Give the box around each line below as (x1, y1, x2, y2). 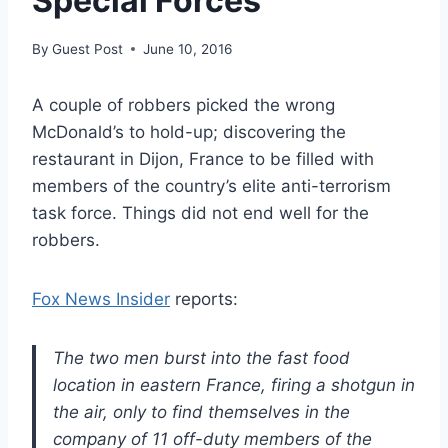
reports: (170, 288, 238, 309)
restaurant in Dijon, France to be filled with (32, 148, 374, 169)
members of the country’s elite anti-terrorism (32, 175, 391, 196)
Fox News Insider (32, 288, 170, 309)
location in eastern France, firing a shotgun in (53, 374, 415, 395)
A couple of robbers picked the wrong (32, 94, 335, 115)
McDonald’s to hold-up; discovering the (32, 121, 346, 142)
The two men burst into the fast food (53, 347, 350, 368)
